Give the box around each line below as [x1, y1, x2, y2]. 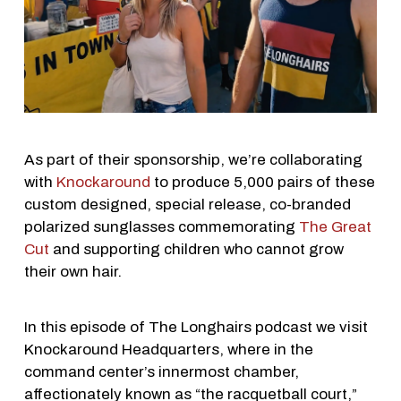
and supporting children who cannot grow [48, 241, 344, 259]
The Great [298, 218, 371, 236]
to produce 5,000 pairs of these [149, 174, 375, 192]
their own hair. [23, 263, 122, 281]
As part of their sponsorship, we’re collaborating [23, 151, 363, 169]
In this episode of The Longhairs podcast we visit [23, 318, 368, 336]
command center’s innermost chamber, [23, 363, 299, 380]
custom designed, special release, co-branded [23, 196, 351, 214]
